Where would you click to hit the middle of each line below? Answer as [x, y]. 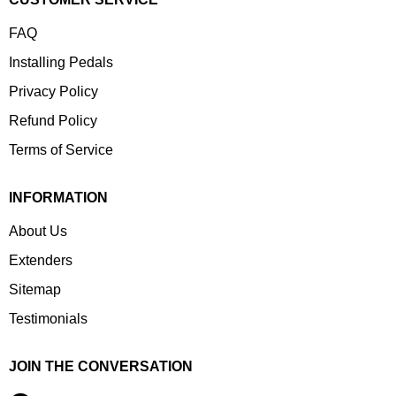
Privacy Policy [53, 91]
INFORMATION [58, 197]
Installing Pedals [61, 62]
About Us [38, 231]
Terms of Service [61, 149]
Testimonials [48, 318]
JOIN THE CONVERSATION [101, 366]
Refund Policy [53, 120]
